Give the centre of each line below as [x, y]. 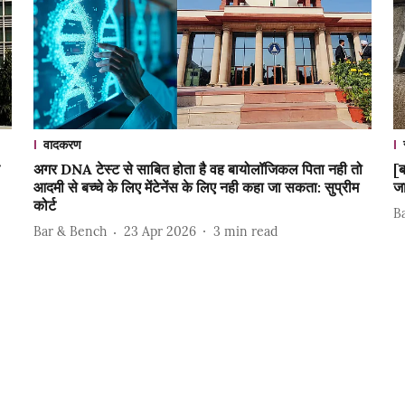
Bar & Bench [70, 232]
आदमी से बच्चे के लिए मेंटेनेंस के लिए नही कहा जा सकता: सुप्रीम [196, 187]
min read [250, 232]
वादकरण [62, 144]
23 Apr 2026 [160, 232]
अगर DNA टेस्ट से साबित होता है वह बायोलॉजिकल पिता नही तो [198, 169]
